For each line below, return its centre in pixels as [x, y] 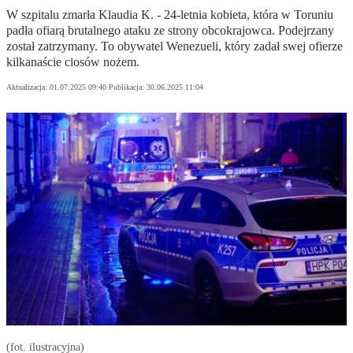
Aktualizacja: [28, 87]
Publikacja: [128, 87]
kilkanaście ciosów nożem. [73, 62]
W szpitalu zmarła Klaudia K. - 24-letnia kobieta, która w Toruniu [170, 15]
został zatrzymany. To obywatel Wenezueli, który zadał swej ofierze [175, 46]
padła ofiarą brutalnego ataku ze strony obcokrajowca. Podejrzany [170, 31]
